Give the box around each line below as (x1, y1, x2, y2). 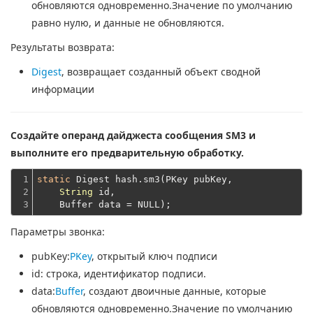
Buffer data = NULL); (37, 199, 171, 210)
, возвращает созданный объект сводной (61, 65, 261, 78)
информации (31, 82, 94, 96)
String (59, 187, 93, 197)
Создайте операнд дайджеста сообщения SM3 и (10, 129, 256, 142)
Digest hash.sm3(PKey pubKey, (71, 174, 233, 184)
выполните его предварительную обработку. (10, 146, 244, 159)
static (37, 174, 71, 184)
